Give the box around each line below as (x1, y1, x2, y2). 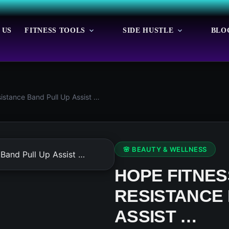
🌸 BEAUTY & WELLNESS (123, 145, 207, 153)
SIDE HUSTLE (123, 27, 174, 34)
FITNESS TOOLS (25, 27, 86, 34)
